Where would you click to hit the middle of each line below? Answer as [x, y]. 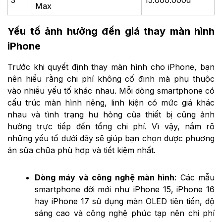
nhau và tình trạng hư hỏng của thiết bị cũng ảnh [111, 114]
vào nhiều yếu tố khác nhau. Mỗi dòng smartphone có [111, 90]
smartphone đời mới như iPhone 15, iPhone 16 [125, 189]
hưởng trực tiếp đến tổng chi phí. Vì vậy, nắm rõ [111, 126]
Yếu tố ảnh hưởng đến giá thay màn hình [111, 31]
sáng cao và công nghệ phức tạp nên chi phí [125, 213]
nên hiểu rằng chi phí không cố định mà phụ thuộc [111, 79]
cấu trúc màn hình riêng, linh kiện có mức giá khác [111, 102]
